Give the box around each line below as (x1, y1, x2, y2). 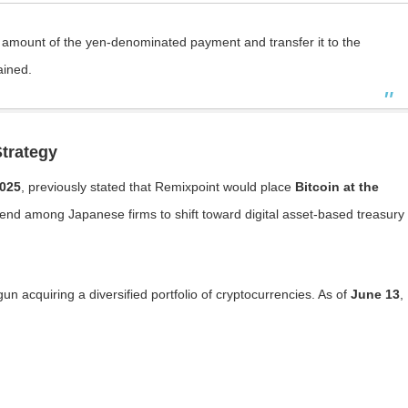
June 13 (351, 287, 400, 301)
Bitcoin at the (295, 179, 379, 194)
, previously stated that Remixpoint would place (21, 179, 295, 194)
